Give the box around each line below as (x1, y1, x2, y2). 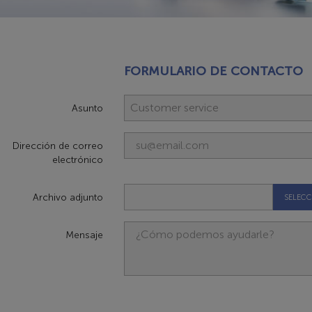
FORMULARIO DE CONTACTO (123, 63, 303, 79)
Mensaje (65, 229, 103, 242)
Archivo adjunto (32, 192, 103, 204)
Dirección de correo (12, 140, 103, 153)
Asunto (71, 102, 103, 115)
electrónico (52, 154, 103, 166)
